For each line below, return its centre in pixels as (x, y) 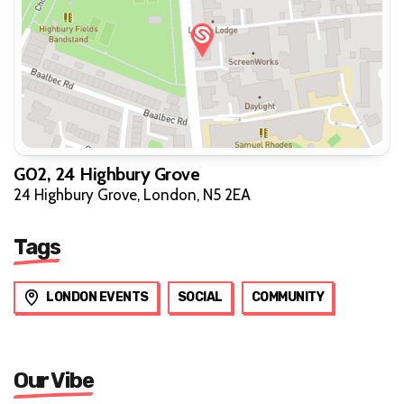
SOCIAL (200, 297)
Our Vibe (53, 380)
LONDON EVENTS (97, 297)
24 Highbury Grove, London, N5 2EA (132, 194)
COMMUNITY (287, 297)
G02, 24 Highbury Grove (106, 174)
